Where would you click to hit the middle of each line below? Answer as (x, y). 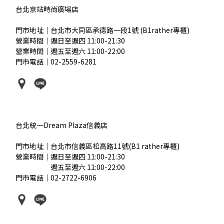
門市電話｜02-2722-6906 (56, 177)
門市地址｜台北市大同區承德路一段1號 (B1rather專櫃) (103, 30)
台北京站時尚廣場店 (47, 9)
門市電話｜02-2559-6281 (56, 61)
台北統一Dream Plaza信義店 (62, 125)
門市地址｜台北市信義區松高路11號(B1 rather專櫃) (98, 146)
